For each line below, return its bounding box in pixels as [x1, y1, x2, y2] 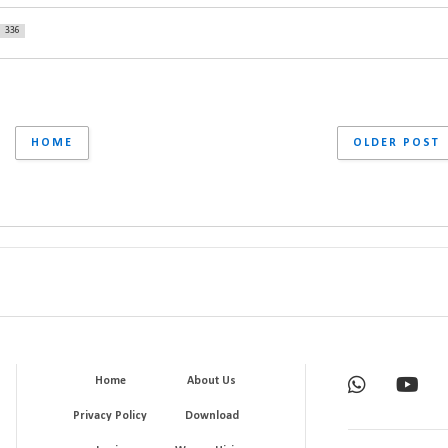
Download [184, 409, 239, 422]
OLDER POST [353, 136, 440, 149]
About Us [187, 374, 237, 387]
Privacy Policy [73, 409, 148, 422]
